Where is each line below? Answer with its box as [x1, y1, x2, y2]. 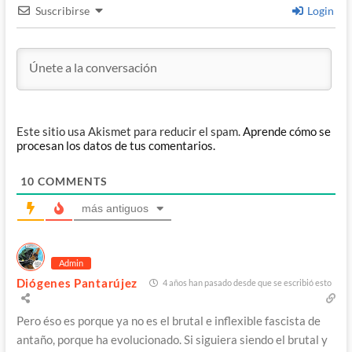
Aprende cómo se [242, 124, 331, 139]
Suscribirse [35, 4, 90, 18]
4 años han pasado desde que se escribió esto [161, 277, 332, 288]
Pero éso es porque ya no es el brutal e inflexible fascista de [16, 313, 321, 328]
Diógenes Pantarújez [16, 275, 138, 290]
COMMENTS [34, 174, 108, 189]
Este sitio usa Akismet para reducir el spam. [16, 124, 243, 139]
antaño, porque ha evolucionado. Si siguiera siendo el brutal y [16, 332, 328, 347]
